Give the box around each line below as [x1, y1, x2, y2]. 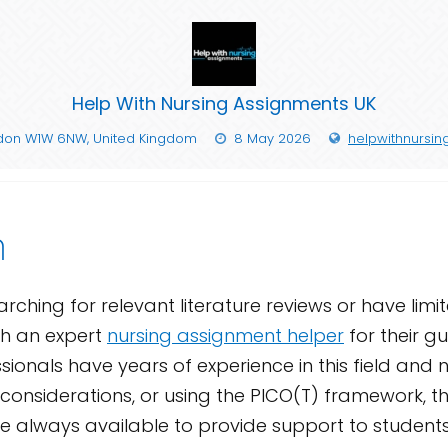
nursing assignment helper [107, 323, 344, 348]
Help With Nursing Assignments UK [72, 91, 376, 116]
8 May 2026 [234, 129, 311, 148]
